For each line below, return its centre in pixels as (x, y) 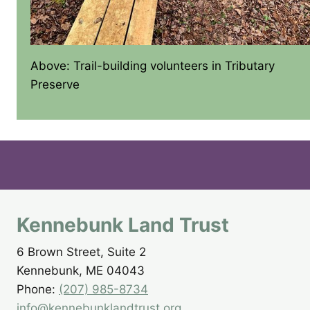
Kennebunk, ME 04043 (81, 271)
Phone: (38, 289)
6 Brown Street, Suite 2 (81, 252)
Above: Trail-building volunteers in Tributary (153, 65)
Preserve (55, 84)
